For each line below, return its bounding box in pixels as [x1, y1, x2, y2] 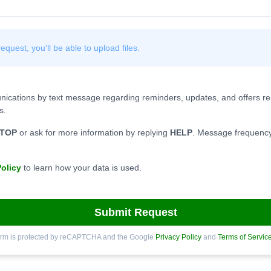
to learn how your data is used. [21, 163, 142, 172]
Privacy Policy [155, 233, 201, 241]
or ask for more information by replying [17, 128, 170, 137]
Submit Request [94, 206, 177, 218]
